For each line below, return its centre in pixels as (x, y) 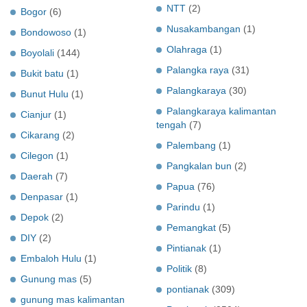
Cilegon (37, 155)
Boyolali (37, 52)
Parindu (183, 207)
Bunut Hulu (45, 94)
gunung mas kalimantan (73, 299)
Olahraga (187, 49)
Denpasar (42, 196)
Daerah (37, 176)
